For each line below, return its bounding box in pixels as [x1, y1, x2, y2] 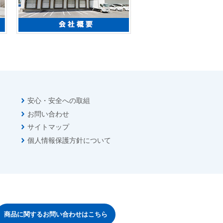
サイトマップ [27, 123, 69, 131]
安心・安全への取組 [27, 96, 90, 105]
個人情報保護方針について [27, 136, 111, 145]
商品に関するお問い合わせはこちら [3, 210, 108, 218]
